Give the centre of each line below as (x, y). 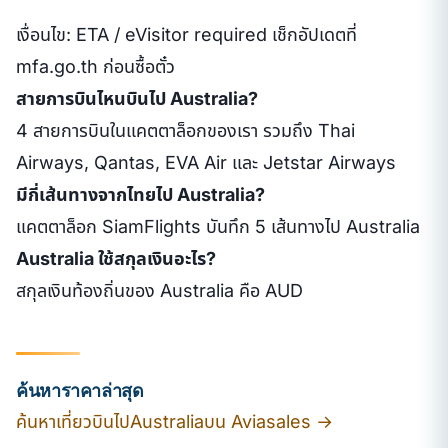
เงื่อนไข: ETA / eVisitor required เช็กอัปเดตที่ (186, 34)
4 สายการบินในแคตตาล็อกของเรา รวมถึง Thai (185, 130)
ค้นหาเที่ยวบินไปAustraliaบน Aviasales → (174, 421)
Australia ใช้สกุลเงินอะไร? (116, 258)
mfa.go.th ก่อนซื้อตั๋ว (95, 66)
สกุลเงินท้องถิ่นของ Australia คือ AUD (159, 290)
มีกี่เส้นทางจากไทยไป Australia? (140, 194)
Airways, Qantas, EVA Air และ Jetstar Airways (206, 162)
